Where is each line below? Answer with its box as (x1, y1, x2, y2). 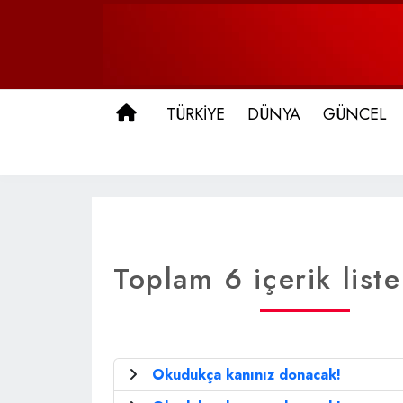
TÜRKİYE (166, 103, 225, 126)
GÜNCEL (323, 103, 387, 126)
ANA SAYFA (143, 102, 228, 125)
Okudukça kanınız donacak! (152, 364, 341, 385)
